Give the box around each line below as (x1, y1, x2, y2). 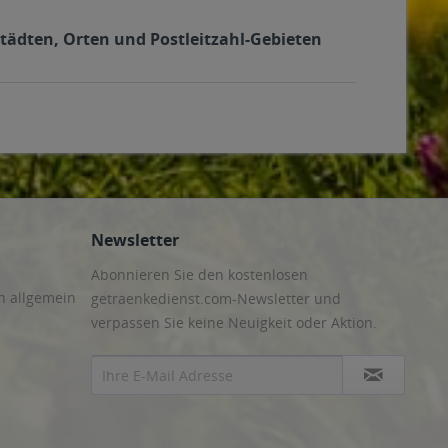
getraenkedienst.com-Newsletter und (91, 289, 341, 308)
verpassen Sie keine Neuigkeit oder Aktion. (91, 313, 377, 332)
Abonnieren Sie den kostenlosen (91, 265, 308, 284)
